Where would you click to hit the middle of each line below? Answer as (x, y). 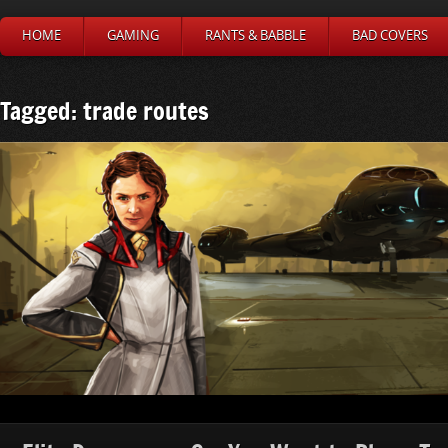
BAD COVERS (390, 35)
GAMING (133, 35)
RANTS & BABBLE (255, 35)
